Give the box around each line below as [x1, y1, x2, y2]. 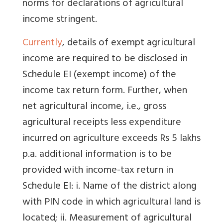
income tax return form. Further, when [22, 82, 187, 101]
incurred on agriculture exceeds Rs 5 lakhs [22, 129, 201, 148]
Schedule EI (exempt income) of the [22, 66, 176, 85]
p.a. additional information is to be [22, 145, 172, 164]
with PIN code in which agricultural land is [22, 193, 201, 212]
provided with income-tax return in [22, 161, 173, 180]
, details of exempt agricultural [62, 34, 195, 53]
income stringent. [22, 10, 97, 29]
